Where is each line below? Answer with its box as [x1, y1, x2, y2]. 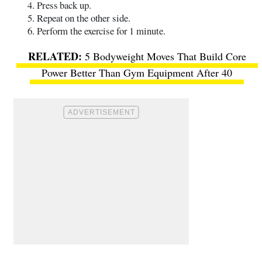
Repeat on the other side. [37, 11, 130, 25]
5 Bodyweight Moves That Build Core [84, 49, 246, 63]
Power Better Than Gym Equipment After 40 [42, 65, 232, 80]
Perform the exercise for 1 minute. [37, 23, 166, 37]
